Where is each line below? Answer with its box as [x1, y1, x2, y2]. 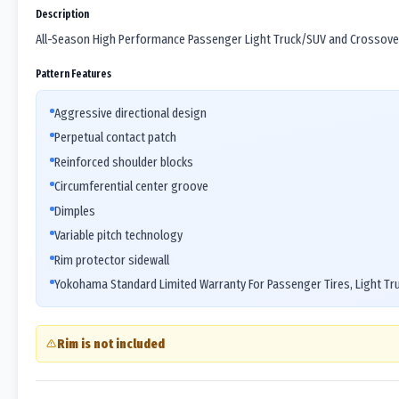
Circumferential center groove [54, 178, 208, 194]
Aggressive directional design [54, 104, 207, 121]
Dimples [54, 202, 95, 219]
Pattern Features [36, 66, 111, 80]
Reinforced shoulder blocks [54, 153, 193, 170]
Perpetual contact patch [54, 129, 176, 145]
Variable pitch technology [54, 227, 183, 243]
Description [36, 6, 89, 20]
